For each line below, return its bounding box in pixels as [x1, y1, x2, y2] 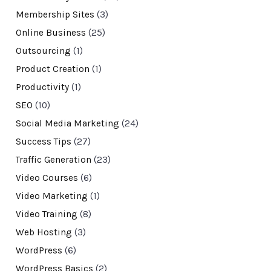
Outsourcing [15, 45, 71, 57]
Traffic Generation [15, 154, 91, 166]
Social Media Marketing [15, 118, 119, 129]
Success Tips [15, 136, 71, 148]
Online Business [15, 27, 86, 39]
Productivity [15, 82, 69, 93]
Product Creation [15, 64, 90, 75]
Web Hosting [15, 227, 72, 238]
